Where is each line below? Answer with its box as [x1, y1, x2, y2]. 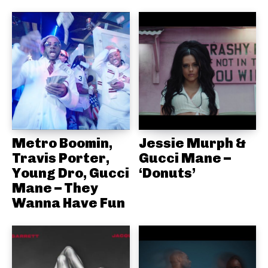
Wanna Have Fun [12, 194, 125, 211]
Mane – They [12, 179, 98, 196]
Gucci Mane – [138, 149, 231, 166]
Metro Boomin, [12, 134, 112, 151]
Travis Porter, [12, 149, 109, 166]
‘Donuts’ [138, 164, 196, 181]
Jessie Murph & [138, 134, 246, 151]
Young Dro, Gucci [12, 164, 129, 181]
